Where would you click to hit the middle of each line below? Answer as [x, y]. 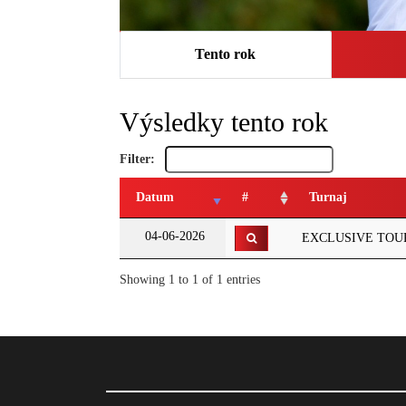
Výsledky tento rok [224, 122]
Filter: [139, 159]
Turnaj [328, 197]
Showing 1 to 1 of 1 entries [190, 279]
